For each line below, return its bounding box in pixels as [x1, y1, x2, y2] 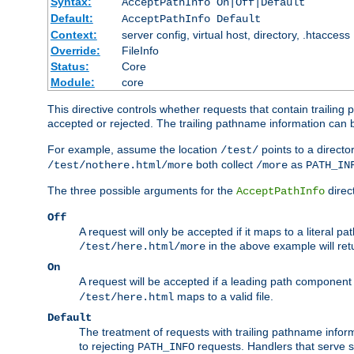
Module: [50, 76, 95, 89]
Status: [50, 60, 89, 73]
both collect [193, 158, 256, 171]
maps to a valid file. [174, 290, 273, 303]
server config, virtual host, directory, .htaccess [121, 28, 350, 42]
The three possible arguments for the [47, 184, 236, 198]
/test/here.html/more [79, 240, 205, 254]
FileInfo [121, 44, 159, 58]
